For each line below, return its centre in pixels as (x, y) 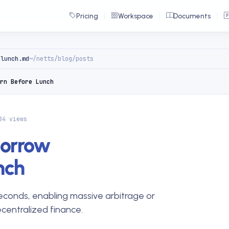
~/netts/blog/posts (61, 59)
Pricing (87, 16)
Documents (192, 16)
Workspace (136, 16)
